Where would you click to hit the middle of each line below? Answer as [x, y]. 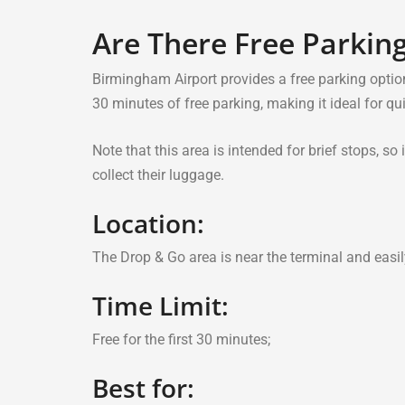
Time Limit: [160, 306]
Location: [148, 223]
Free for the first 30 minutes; [181, 339]
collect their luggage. [158, 175]
